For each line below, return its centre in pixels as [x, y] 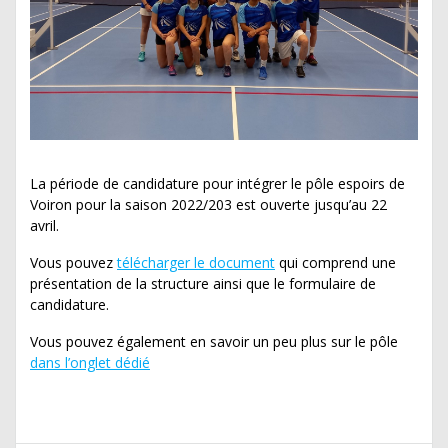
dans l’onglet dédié [90, 363]
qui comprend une [335, 263]
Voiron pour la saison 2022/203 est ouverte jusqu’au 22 [208, 205]
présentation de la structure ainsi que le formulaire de [203, 284]
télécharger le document [196, 263]
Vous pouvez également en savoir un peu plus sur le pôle [214, 342]
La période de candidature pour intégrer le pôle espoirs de [217, 184]
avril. [44, 226]
